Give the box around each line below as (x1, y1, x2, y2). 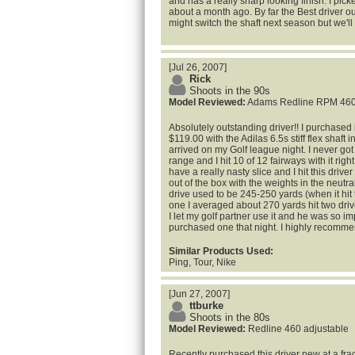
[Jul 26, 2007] (169, 62, 227, 73)
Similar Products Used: (169, 246, 273, 257)
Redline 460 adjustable (246, 323, 349, 334)
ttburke (189, 300, 223, 311)
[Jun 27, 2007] (169, 288, 230, 300)
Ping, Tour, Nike (169, 257, 236, 268)
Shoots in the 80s (189, 311, 270, 323)
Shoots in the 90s (189, 85, 270, 97)
